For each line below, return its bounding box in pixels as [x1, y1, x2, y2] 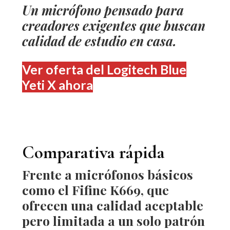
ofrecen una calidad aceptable [22, 197, 203, 214]
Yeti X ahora [22, 77, 93, 92]
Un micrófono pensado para [22, 2, 184, 18]
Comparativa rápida [22, 142, 165, 163]
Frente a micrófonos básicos [22, 166, 193, 183]
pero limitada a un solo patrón [22, 212, 205, 229]
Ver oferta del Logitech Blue [22, 62, 186, 77]
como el [22, 181, 72, 198]
